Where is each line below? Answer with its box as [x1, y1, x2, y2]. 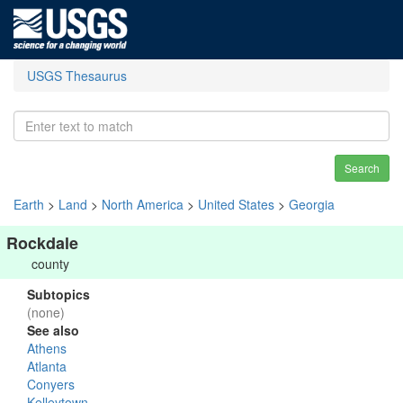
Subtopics [27, 285, 90, 303]
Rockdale [6, 231, 78, 255]
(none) [27, 303, 65, 321]
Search [345, 160, 380, 175]
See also [27, 321, 79, 339]
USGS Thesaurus [27, 67, 127, 85]
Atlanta [27, 357, 67, 375]
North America [102, 195, 184, 213]
